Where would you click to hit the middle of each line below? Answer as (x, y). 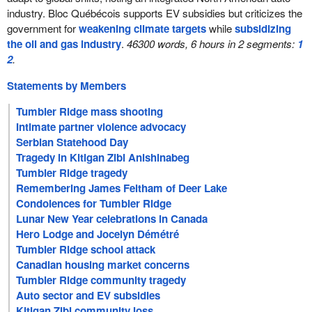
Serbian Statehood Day (72, 142)
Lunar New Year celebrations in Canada (112, 218)
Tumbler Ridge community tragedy (101, 280)
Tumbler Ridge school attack (86, 249)
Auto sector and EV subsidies (88, 295)
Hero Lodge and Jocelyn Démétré (98, 234)
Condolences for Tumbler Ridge (94, 203)
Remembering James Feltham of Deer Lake (122, 188)
